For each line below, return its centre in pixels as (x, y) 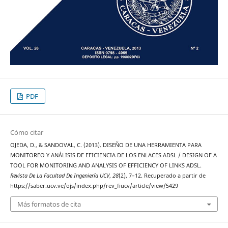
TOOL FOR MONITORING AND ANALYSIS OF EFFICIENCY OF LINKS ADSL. (106, 166)
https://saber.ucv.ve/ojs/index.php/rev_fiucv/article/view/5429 (94, 186)
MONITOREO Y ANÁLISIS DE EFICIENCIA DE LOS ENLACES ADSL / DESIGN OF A (113, 155)
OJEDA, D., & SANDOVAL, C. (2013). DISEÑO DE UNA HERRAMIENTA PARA (106, 145)
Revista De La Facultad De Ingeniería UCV (60, 176)
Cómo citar (26, 133)
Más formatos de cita (49, 204)
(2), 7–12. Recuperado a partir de (162, 176)
